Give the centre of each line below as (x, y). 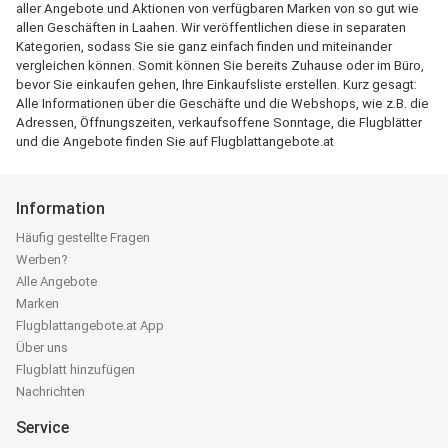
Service (42, 427)
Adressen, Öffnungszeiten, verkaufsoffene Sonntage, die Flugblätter (219, 122)
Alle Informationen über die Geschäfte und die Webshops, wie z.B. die (222, 103)
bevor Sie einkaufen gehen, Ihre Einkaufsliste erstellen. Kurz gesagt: (216, 84)
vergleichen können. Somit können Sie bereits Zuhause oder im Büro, (220, 65)
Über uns (42, 347)
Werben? (42, 259)
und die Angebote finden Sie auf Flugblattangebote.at (175, 141)
